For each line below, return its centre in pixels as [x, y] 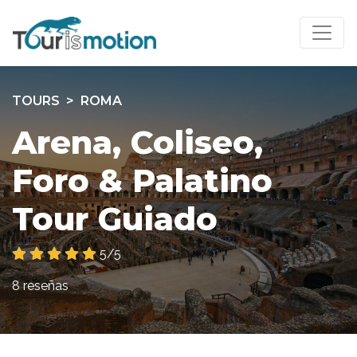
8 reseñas [40, 285]
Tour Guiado [115, 218]
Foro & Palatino [142, 180]
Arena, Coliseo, [137, 142]
